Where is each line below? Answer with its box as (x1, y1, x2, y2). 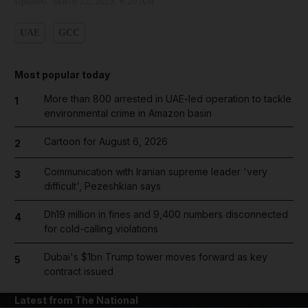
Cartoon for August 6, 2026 (43, 135, 168, 147)
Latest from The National (14, 294, 138, 307)
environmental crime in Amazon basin (43, 107, 212, 119)
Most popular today (14, 68, 110, 80)
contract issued (43, 265, 113, 278)
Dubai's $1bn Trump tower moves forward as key (43, 251, 267, 263)
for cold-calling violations (43, 223, 158, 235)
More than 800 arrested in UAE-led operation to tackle (43, 92, 291, 104)
